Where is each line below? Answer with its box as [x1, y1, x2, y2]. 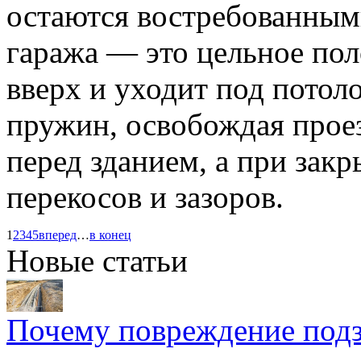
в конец [89, 228, 131, 242]
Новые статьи [6, 243, 188, 278]
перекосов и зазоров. [6, 180, 284, 214]
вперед [39, 228, 77, 242]
